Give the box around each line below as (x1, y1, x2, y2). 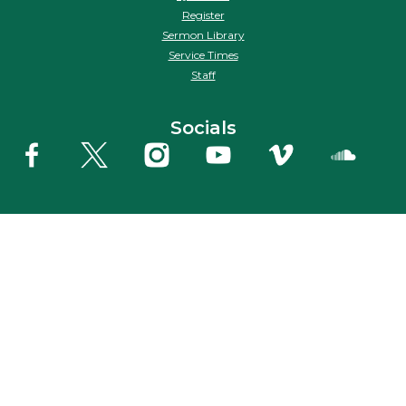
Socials (169, 116, 237, 139)
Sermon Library (161, 27, 245, 42)
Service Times (168, 47, 238, 62)
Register (181, 7, 225, 22)
